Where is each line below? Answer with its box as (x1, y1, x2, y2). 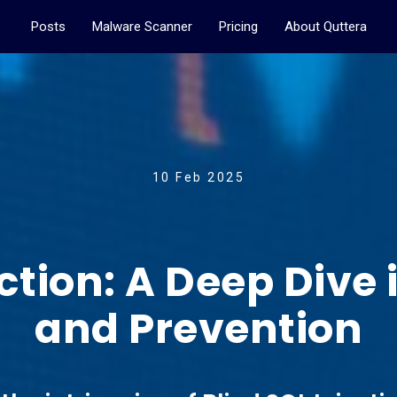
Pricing (218, 19, 258, 35)
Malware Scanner (91, 19, 192, 35)
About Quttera (284, 19, 367, 35)
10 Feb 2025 (152, 170, 245, 184)
